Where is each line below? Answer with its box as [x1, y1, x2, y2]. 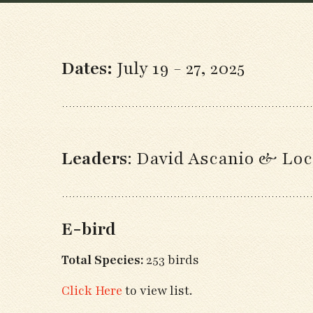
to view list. [122, 282, 192, 299]
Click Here [61, 282, 122, 299]
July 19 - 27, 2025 [117, 57, 245, 80]
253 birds [143, 252, 199, 268]
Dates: [61, 57, 117, 80]
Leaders [61, 147, 127, 170]
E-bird [61, 217, 116, 241]
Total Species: [61, 252, 143, 268]
